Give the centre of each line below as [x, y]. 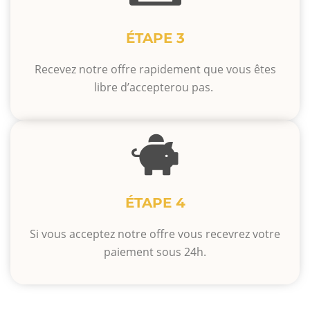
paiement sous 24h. [155, 252]
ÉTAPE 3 [155, 38]
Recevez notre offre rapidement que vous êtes [155, 70]
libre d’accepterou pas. [155, 88]
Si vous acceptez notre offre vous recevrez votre [155, 234]
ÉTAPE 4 [155, 202]
